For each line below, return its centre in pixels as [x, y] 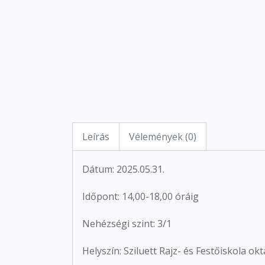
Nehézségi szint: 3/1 [127, 223]
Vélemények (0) [163, 136]
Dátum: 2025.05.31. [123, 169]
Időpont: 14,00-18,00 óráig [140, 196]
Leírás [96, 136]
